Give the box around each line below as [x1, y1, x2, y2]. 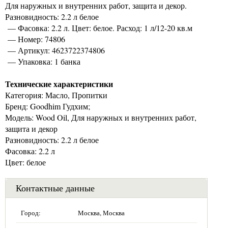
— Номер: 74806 [5, 33, 65, 44]
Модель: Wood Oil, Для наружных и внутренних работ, [5, 111, 196, 123]
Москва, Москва [78, 208, 125, 217]
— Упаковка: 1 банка [5, 55, 80, 67]
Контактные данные [16, 181, 95, 194]
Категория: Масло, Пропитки [5, 89, 107, 100]
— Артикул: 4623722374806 [5, 44, 105, 55]
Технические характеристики [5, 77, 113, 90]
